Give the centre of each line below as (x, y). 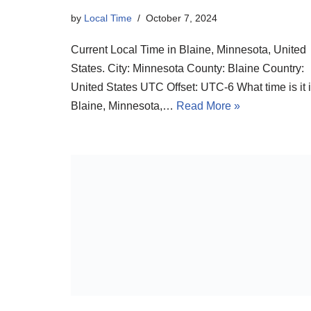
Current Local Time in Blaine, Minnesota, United (188, 50)
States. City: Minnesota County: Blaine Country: (187, 69)
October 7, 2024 (182, 18)
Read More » (208, 106)
